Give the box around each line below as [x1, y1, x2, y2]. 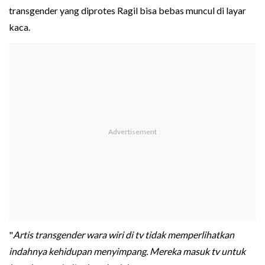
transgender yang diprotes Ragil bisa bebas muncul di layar [9, 5, 246, 17]
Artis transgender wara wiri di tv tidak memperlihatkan [13, 229, 234, 241]
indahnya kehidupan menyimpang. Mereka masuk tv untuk [9, 245, 245, 257]
